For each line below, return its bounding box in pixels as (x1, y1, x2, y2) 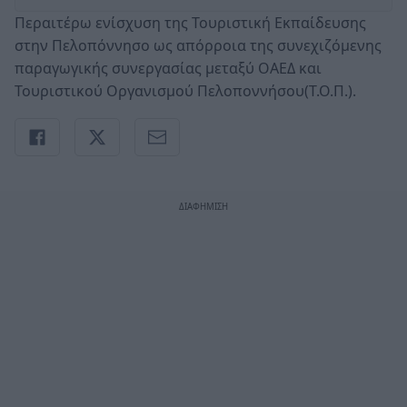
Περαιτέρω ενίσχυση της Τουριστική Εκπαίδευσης (15, 12, 366, 33)
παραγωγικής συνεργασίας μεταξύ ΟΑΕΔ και (15, 57, 322, 78)
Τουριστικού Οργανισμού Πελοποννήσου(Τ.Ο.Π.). (15, 80, 356, 101)
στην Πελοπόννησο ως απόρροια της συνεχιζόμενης (15, 35, 382, 55)
